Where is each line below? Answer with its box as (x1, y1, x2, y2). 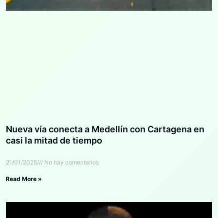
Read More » (6, 175, 42, 182)
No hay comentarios (43, 158, 99, 166)
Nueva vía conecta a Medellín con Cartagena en (6, 124, 204, 134)
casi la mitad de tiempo (6, 135, 102, 145)
